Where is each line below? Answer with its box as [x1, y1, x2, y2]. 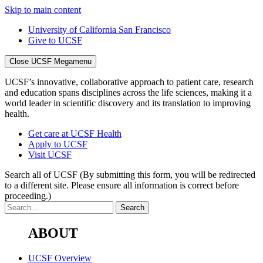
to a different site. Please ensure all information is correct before [5, 180, 239, 190]
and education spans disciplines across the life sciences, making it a [5, 87, 252, 97]
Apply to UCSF [28, 139, 87, 149]
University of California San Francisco [28, 25, 171, 35]
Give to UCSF [28, 35, 82, 45]
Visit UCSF [28, 150, 72, 160]
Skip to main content [5, 5, 81, 15]
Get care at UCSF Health [28, 129, 122, 139]
